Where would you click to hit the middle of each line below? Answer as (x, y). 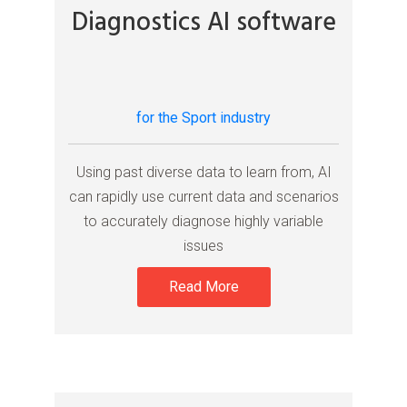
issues (203, 246)
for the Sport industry (203, 118)
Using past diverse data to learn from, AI (203, 173)
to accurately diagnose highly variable (203, 222)
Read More (203, 287)
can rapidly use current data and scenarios (203, 197)
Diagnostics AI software (203, 24)
